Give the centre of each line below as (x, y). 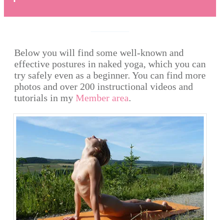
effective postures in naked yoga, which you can (110, 64)
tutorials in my (45, 98)
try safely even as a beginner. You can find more (110, 75)
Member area (102, 98)
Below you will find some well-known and (99, 53)
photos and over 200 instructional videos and (104, 87)
